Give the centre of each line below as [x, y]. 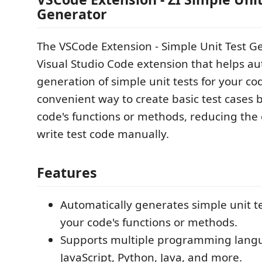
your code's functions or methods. [149, 222]
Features [67, 172]
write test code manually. [103, 134]
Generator [72, 14]
